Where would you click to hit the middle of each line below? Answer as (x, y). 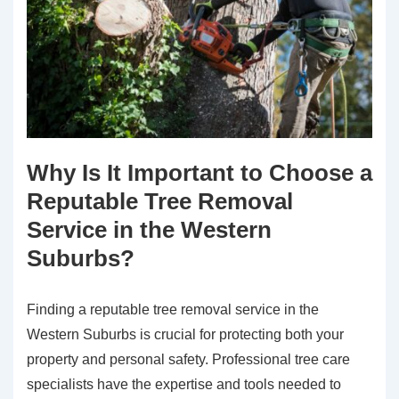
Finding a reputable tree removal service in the (173, 310)
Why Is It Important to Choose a (199, 173)
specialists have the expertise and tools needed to (184, 385)
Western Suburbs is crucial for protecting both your (185, 335)
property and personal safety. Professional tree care (188, 360)
